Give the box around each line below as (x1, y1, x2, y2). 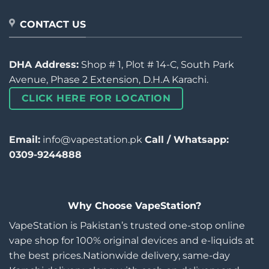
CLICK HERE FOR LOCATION (21, 92, 171, 104)
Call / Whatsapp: (145, 133, 229, 145)
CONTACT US (20, 19, 86, 30)
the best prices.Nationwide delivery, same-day (9, 249, 230, 261)
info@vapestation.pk (40, 133, 145, 145)
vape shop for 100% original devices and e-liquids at (9, 234, 255, 246)
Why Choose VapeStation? (68, 199, 201, 211)
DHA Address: (9, 58, 79, 70)
